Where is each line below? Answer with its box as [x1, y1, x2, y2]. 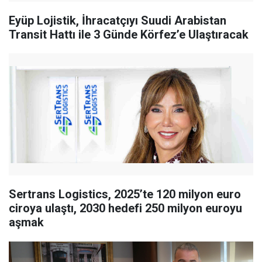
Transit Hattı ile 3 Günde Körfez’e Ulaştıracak [9, 27, 249, 42]
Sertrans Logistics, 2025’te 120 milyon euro [9, 187, 241, 202]
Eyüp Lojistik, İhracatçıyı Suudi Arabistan [9, 13, 226, 28]
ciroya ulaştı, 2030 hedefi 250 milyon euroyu [9, 201, 242, 216]
